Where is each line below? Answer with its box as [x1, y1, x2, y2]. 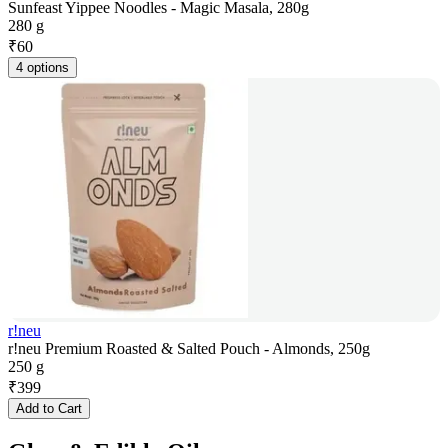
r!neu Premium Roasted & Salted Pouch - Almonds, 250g [8, 340, 370, 358]
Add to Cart [16, 401, 82, 417]
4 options [16, 60, 69, 76]
